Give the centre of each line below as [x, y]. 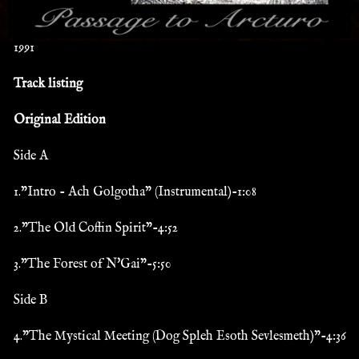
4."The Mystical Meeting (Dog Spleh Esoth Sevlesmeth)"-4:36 [179, 336]
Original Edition [59, 120]
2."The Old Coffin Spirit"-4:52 [95, 228]
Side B [30, 300]
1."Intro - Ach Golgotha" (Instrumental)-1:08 [135, 192]
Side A [30, 156]
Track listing [48, 84]
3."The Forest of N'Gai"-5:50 [92, 264]
